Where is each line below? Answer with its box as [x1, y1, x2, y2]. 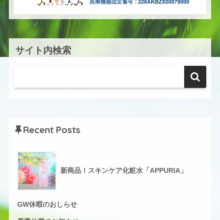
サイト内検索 [15, 44, 71, 56]
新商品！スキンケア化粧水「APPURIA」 [60, 166, 187, 175]
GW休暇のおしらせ [17, 200, 77, 209]
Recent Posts [23, 124, 81, 136]
